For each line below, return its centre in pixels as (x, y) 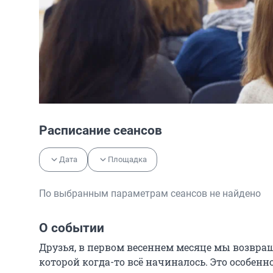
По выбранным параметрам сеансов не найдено (150, 193)
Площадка (127, 159)
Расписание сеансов (101, 130)
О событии (72, 228)
